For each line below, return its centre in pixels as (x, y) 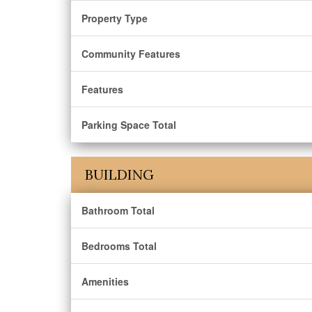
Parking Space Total (129, 125)
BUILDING (119, 174)
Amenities (105, 281)
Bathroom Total (118, 210)
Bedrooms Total (119, 246)
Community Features (131, 54)
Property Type (115, 18)
